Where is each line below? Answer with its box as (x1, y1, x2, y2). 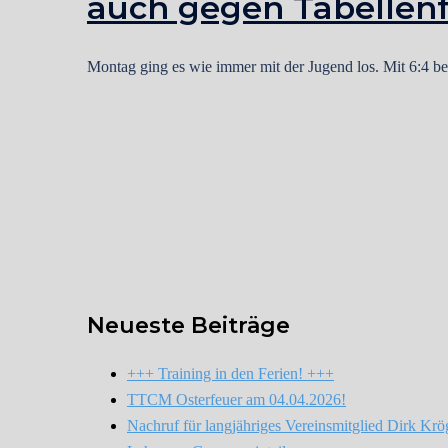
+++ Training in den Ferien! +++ (127, 364, 334, 382)
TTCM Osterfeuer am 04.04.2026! (127, 390, 346, 408)
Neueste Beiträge (87, 311, 290, 339)
